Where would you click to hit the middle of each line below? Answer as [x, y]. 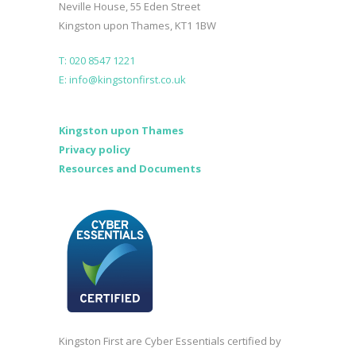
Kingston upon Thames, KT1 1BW [137, 25]
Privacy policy [95, 149]
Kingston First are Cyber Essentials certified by [170, 341]
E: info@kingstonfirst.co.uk [122, 79]
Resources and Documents [130, 168]
